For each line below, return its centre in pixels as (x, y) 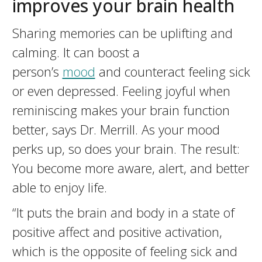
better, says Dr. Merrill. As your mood (116, 129)
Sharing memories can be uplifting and (122, 33)
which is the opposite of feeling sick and (125, 251)
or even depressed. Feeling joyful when (121, 91)
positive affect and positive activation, (117, 232)
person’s (37, 71)
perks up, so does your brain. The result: (126, 149)
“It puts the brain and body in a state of (123, 212)
